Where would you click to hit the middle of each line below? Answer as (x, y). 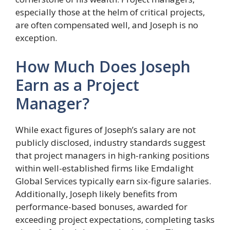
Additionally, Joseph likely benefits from (96, 194)
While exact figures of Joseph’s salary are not (106, 129)
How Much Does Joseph (103, 66)
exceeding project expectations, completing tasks (115, 219)
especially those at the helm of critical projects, (110, 12)
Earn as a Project (77, 85)
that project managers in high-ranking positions (112, 155)
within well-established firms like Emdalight (104, 168)
